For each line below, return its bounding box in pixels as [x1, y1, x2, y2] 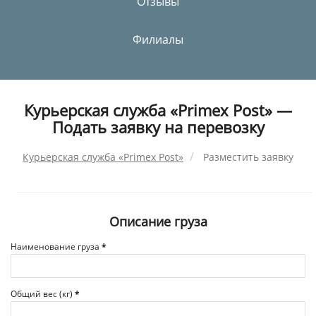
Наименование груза [11, 240, 102, 253]
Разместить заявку [203, 150, 293, 164]
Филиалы [133, 31, 183, 47]
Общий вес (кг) [11, 287, 75, 300]
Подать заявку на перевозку [51, 116, 265, 138]
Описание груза [109, 212, 207, 230]
